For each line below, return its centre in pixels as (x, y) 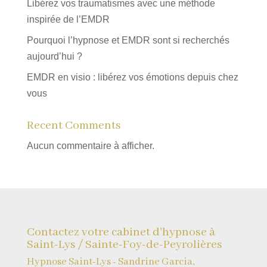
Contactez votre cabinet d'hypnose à (121, 232)
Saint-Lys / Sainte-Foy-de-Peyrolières (124, 244)
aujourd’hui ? (54, 56)
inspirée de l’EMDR (68, 19)
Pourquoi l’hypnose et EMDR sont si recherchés (128, 40)
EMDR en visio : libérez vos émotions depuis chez (132, 77)
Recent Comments (74, 125)
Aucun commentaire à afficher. (90, 145)
